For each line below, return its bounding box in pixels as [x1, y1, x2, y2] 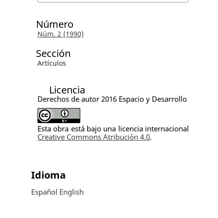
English [59, 186, 84, 197]
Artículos [37, 58, 66, 68]
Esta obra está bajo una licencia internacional [37, 123, 189, 133]
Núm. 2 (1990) [37, 29, 84, 38]
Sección [36, 46, 71, 60]
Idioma [31, 168, 66, 182]
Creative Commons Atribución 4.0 [37, 131, 150, 142]
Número [36, 17, 73, 31]
